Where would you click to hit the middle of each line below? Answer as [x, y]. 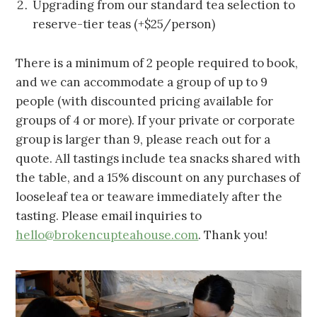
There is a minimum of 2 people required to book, [157, 63]
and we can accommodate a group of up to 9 [142, 82]
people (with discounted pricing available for [145, 102]
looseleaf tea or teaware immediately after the [149, 197]
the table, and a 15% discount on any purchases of [158, 178]
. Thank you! [233, 235]
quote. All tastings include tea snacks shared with [158, 159]
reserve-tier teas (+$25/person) [124, 24]
